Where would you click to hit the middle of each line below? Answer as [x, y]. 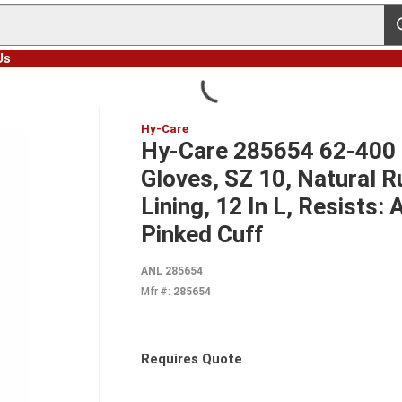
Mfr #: [155, 292]
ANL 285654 [172, 271]
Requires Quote [192, 359]
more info [275, 367]
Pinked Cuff [202, 234]
